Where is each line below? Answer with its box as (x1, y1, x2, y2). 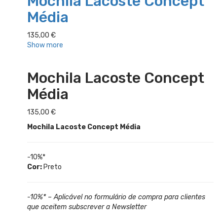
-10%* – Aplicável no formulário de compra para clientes (27, 192, 205, 201)
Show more (27, 40, 63, 49)
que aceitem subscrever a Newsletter (27, 202, 147, 211)
